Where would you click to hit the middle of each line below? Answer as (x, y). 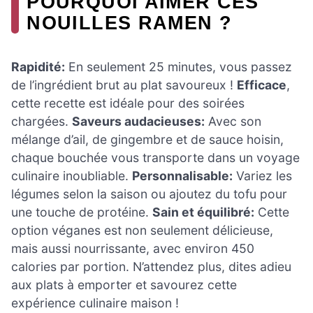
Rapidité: (38, 67)
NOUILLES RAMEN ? (130, 23)
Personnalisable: (182, 176)
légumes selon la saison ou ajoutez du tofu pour (149, 194)
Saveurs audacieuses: (138, 122)
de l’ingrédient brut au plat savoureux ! (124, 85)
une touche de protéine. (82, 212)
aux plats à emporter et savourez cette (124, 285)
